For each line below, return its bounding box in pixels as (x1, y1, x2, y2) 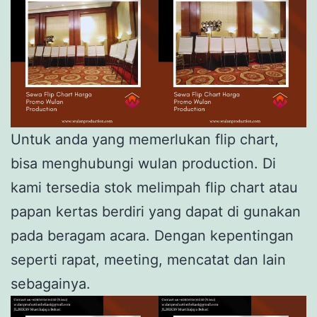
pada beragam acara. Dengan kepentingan (11, 226, 294, 244)
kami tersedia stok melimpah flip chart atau (11, 178, 298, 196)
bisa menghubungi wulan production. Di (11, 154, 276, 172)
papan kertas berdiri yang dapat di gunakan (11, 202, 301, 220)
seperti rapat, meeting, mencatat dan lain (11, 250, 286, 268)
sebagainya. (11, 275, 91, 292)
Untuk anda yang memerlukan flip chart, (11, 130, 279, 148)
